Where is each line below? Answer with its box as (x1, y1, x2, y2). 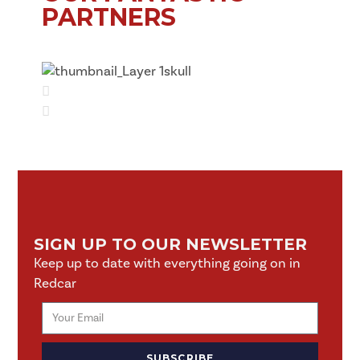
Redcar (34, 275, 77, 292)
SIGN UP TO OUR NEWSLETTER (34, 235, 308, 254)
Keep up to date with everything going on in (34, 255, 301, 272)
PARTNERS (42, 2, 177, 32)
